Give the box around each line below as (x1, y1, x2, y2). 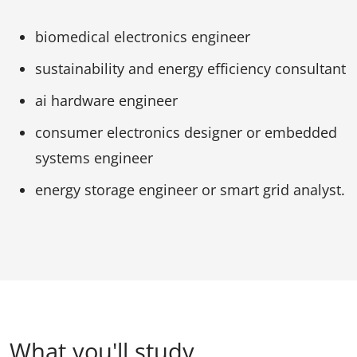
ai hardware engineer (35, 90, 178, 110)
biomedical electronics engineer (35, 26, 250, 46)
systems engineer (35, 147, 153, 167)
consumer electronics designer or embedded (35, 122, 337, 142)
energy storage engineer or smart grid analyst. (35, 179, 345, 199)
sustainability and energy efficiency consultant (35, 58, 346, 78)
